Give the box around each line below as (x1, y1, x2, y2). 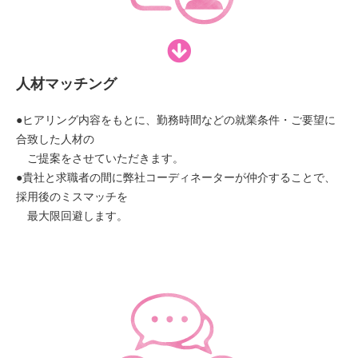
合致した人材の (16, 133, 94, 146)
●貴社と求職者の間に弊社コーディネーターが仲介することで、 (16, 172, 336, 185)
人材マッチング (16, 76, 117, 93)
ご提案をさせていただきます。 (16, 153, 184, 165)
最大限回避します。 (16, 210, 128, 223)
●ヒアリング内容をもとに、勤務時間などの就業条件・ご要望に (16, 114, 336, 127)
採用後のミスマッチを (16, 191, 128, 204)
